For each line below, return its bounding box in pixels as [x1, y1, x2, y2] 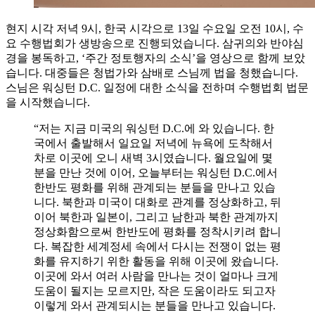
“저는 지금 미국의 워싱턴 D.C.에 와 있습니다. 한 [34, 122, 274, 134]
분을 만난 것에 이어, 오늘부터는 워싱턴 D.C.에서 [34, 166, 278, 179]
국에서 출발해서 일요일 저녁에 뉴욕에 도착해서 [34, 136, 273, 149]
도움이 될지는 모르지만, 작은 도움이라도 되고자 [34, 284, 276, 297]
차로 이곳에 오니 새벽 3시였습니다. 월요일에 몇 [34, 151, 273, 164]
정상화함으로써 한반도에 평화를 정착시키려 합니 [34, 225, 281, 238]
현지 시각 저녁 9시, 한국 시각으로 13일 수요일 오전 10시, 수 [6, 22, 304, 34]
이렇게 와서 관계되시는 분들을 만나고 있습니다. [34, 299, 276, 311]
